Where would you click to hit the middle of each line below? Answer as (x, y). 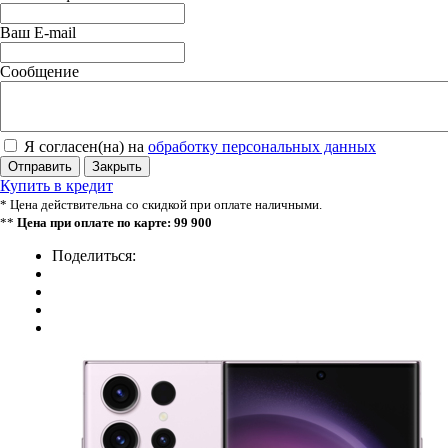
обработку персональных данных (262, 147)
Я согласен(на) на (84, 147)
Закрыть (117, 167)
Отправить (40, 167)
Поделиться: (94, 256)
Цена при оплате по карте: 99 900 (114, 223)
